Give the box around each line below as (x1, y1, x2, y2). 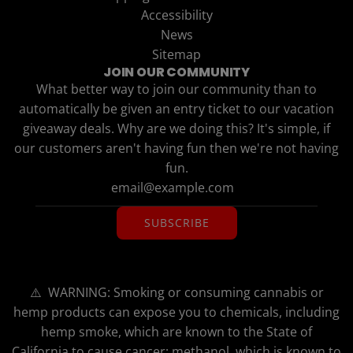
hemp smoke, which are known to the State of (41, 323, 312, 341)
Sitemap (152, 46, 201, 64)
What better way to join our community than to (36, 80, 317, 98)
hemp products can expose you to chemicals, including (13, 303, 340, 321)
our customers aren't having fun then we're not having (14, 139, 339, 158)
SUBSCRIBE (143, 215, 210, 231)
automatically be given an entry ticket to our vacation (19, 100, 334, 118)
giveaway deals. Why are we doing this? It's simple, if (23, 120, 330, 138)
